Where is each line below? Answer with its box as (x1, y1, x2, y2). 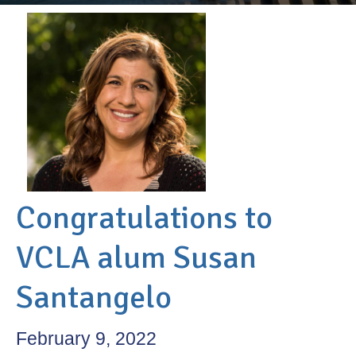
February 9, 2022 (16, 328, 157, 350)
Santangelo (16, 277, 172, 318)
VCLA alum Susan (16, 238, 257, 278)
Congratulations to (16, 198, 273, 238)
